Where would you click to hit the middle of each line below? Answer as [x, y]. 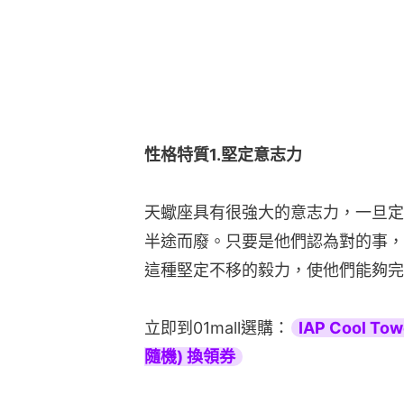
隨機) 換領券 [190, 357]
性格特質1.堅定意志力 [223, 155]
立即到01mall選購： [217, 328]
